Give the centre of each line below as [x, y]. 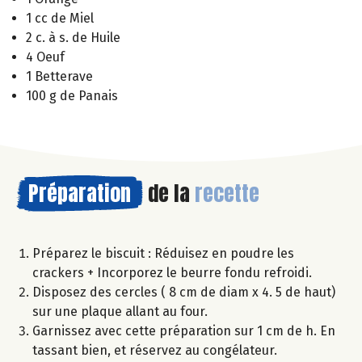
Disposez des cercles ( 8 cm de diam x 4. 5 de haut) [184, 293]
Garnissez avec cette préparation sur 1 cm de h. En [184, 331]
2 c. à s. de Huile [73, 38]
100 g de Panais [72, 96]
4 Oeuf [45, 57]
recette [227, 194]
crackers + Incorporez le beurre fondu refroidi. [172, 273]
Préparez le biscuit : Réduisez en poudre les [163, 254]
